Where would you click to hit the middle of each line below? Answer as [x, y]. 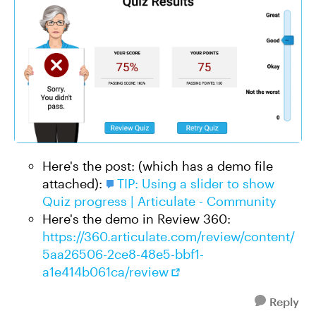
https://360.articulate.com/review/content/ [169, 236]
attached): [74, 183]
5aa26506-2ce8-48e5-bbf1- [123, 254]
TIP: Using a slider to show [196, 183]
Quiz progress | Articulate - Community [159, 201]
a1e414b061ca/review [105, 272]
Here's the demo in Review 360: [136, 219]
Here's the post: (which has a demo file [158, 166]
